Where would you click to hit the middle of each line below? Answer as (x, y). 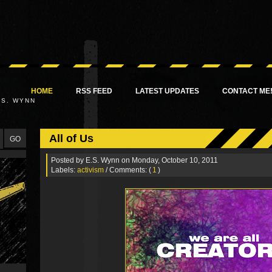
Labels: (64, 170)
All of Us (71, 138)
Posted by (68, 160)
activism (90, 170)
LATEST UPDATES (167, 91)
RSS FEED (94, 91)
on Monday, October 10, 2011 (170, 160)
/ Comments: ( (128, 170)
